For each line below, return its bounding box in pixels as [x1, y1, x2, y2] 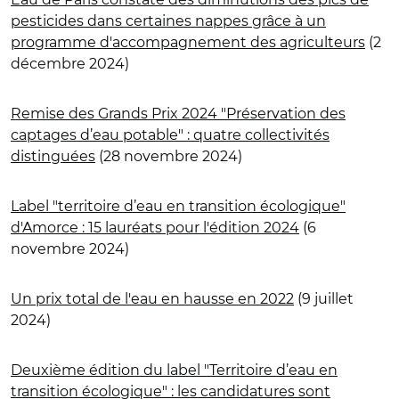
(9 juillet [294, 289, 354, 307]
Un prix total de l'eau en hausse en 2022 [11, 289, 294, 307]
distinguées [11, 147, 95, 165]
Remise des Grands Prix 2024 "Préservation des [11, 104, 346, 122]
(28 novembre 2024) [95, 147, 242, 165]
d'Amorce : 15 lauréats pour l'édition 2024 [11, 218, 299, 236]
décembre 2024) [11, 54, 129, 72]
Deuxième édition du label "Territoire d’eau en [11, 361, 338, 379]
